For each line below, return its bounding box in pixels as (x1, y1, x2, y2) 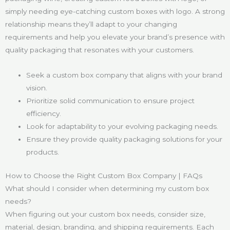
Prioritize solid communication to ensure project (26, 97, 195, 105)
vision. (26, 84, 48, 92)
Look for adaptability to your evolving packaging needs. (26, 122, 219, 131)
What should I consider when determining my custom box (5, 184, 209, 193)
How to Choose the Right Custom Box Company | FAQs (5, 171, 202, 180)
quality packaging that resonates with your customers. (5, 46, 194, 54)
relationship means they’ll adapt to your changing (5, 20, 177, 29)
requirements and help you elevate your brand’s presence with (5, 33, 225, 42)
